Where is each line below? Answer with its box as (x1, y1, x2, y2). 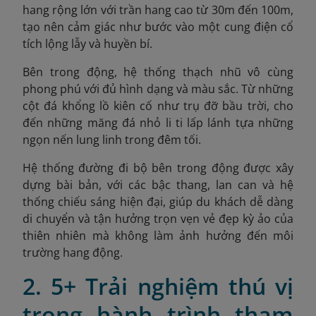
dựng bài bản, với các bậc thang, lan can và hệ (23, 177, 293, 193)
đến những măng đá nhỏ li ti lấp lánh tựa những (23, 115, 293, 130)
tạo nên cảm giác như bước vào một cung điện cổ (23, 19, 293, 35)
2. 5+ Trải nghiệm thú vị (23, 271, 293, 301)
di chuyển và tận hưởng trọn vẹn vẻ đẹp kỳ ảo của (23, 211, 293, 226)
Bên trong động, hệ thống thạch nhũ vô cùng (23, 64, 293, 80)
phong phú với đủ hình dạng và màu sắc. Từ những (23, 81, 293, 97)
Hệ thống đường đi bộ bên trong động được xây (23, 160, 293, 176)
